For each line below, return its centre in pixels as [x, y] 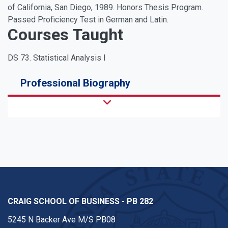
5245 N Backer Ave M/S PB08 [62, 220]
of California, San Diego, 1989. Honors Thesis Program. [105, 8]
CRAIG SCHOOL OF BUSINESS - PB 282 [80, 202]
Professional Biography [75, 83]
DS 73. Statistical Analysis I [57, 58]
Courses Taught [65, 35]
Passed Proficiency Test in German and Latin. [88, 20]
